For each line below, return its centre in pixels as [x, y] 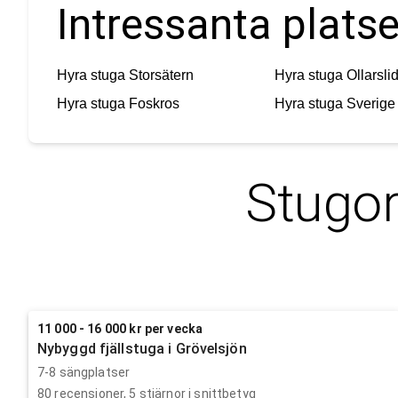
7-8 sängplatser [84, 372]
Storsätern [161, 75]
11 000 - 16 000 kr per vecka [120, 328]
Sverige [370, 103]
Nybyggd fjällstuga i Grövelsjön [142, 348]
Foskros [154, 103]
